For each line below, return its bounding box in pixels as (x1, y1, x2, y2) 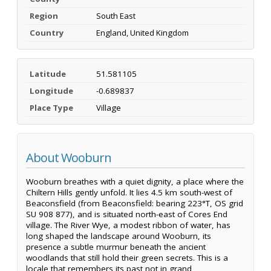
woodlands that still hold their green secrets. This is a (26, 252, 228, 264)
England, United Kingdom (96, 27, 189, 38)
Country (30, 27, 64, 38)
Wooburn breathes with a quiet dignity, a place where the (26, 176, 244, 188)
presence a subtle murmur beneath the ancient (26, 241, 206, 253)
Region (30, 10, 58, 21)
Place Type (30, 102, 73, 113)
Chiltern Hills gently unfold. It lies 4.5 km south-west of (26, 187, 232, 198)
